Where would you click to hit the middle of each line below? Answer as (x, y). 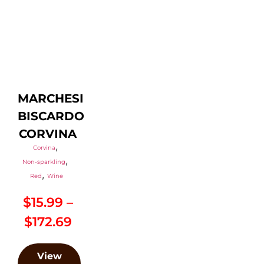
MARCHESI (51, 99)
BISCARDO (51, 116)
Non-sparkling (44, 162)
